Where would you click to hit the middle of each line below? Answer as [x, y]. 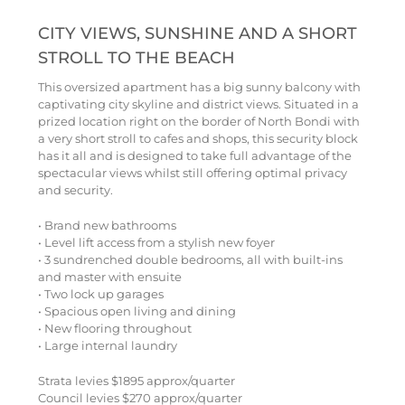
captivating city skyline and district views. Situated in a [198, 104]
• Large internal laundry [107, 345]
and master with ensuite [109, 276]
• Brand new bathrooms [107, 225]
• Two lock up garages [100, 293]
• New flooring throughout [114, 328]
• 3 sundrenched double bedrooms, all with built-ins [190, 259]
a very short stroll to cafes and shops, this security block [198, 138]
